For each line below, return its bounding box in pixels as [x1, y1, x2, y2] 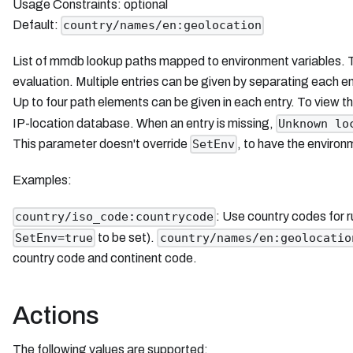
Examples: [13, 173, 72, 188]
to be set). [95, 230, 158, 244]
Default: [13, 18, 61, 32]
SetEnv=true [15, 230, 94, 245]
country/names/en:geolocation [63, 18, 262, 33]
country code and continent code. [13, 251, 197, 265]
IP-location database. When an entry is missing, [13, 116, 276, 130]
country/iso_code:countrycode [15, 210, 214, 225]
